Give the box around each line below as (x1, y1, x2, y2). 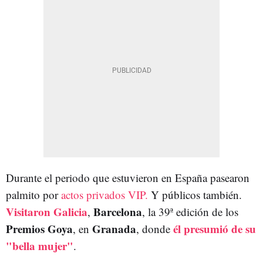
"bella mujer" (6, 238, 73, 254)
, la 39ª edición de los (142, 204, 238, 220)
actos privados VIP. (61, 187, 151, 203)
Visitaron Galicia (6, 204, 87, 220)
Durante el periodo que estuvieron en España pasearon (6, 170, 249, 186)
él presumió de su (173, 221, 256, 237)
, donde (136, 221, 173, 237)
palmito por (6, 187, 61, 203)
